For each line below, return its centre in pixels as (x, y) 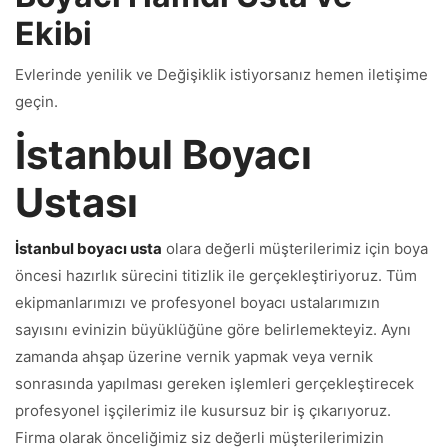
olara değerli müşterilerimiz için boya (295, 248)
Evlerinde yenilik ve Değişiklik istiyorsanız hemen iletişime (221, 74)
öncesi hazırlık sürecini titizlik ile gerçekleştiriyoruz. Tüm (216, 275)
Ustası (76, 202)
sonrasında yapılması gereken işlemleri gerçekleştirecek (214, 383)
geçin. (36, 101)
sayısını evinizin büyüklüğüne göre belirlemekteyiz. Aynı (213, 329)
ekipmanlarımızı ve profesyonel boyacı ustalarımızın (197, 302)
